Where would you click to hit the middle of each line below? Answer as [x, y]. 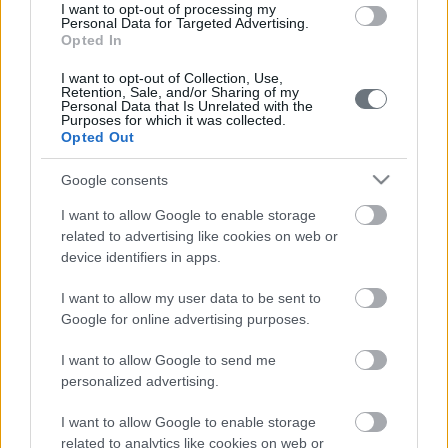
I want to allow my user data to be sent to [191, 298]
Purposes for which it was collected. [173, 120]
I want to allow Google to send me [168, 360]
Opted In [92, 40]
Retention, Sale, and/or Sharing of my [180, 92]
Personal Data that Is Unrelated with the [187, 106]
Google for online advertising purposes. [185, 319]
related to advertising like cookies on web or [199, 236]
